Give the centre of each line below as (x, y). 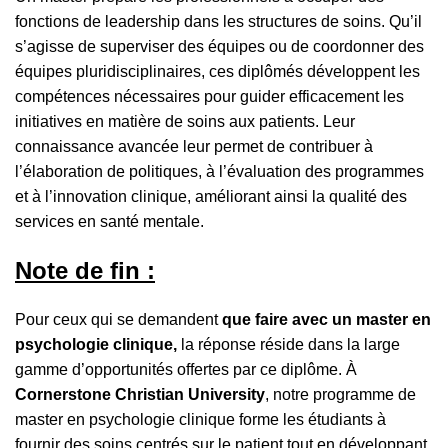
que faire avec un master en (326, 320)
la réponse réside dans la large (288, 345)
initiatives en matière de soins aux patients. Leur (185, 122)
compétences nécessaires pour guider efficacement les (209, 97)
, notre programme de (340, 395)
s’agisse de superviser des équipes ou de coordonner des (219, 47)
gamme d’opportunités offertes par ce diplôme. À (186, 370)
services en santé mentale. (109, 222)
